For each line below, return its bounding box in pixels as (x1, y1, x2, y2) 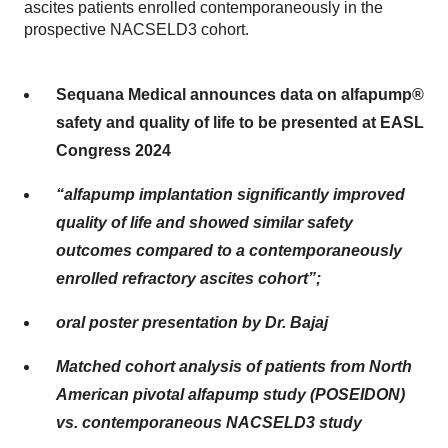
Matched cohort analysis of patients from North (56, 358, 412, 375)
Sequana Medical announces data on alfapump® (56, 86, 424, 103)
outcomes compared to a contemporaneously (56, 242, 402, 259)
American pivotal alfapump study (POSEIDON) (56, 386, 405, 403)
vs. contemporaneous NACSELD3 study (56, 414, 362, 431)
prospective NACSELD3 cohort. (24, 21, 249, 38)
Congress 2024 (56, 142, 171, 159)
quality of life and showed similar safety (56, 214, 353, 231)
